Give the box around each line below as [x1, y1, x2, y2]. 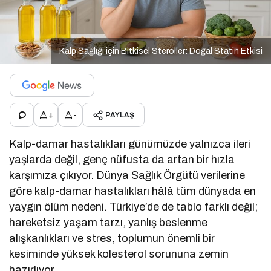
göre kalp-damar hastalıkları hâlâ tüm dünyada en [9, 185, 256, 198]
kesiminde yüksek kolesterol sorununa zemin [9, 248, 229, 261]
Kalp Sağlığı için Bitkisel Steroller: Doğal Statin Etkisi [59, 47, 263, 56]
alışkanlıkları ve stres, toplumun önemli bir [9, 232, 215, 245]
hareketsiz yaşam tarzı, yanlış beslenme [9, 217, 208, 229]
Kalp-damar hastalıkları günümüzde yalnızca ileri [9, 138, 251, 151]
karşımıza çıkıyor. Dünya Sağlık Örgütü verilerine [9, 169, 246, 182]
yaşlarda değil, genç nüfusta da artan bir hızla [9, 154, 235, 166]
